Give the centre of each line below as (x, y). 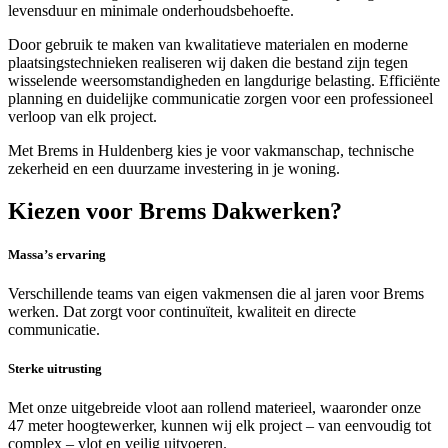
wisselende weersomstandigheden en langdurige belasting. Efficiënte (224, 80)
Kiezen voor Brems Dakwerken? (175, 210)
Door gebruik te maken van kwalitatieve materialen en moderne (208, 44)
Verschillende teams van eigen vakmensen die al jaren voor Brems (216, 294)
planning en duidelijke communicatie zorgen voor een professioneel (220, 98)
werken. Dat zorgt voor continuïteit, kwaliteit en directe (182, 312)
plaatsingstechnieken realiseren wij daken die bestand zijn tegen (208, 62)
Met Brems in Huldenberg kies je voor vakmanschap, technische (211, 150)
